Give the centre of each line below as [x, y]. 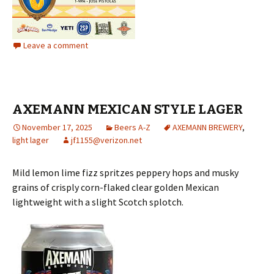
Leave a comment [56, 45]
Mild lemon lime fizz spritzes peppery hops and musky [125, 172]
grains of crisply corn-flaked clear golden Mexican [116, 187]
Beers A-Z [132, 127]
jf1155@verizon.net [106, 140]
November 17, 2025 [57, 127]
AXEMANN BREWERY [207, 127]
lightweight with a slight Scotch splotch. [98, 202]
